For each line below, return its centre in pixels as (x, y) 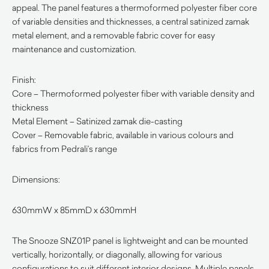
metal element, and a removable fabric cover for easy (113, 35)
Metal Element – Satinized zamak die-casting (97, 121)
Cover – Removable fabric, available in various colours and (123, 135)
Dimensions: (36, 179)
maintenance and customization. (74, 49)
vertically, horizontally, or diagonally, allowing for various (117, 254)
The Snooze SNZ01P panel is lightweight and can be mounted (130, 240)
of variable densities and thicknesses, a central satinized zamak (131, 21)
